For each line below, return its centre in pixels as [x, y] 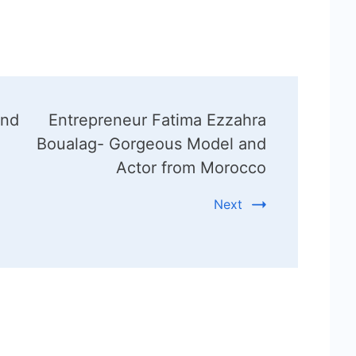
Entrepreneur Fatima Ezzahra [157, 120]
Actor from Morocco [191, 167]
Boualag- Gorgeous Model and [151, 143]
